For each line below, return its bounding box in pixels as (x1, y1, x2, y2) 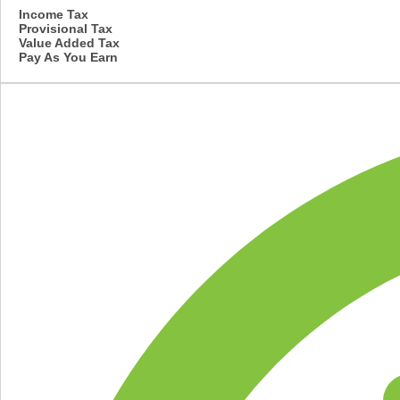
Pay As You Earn (19, 49, 118, 64)
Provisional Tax (19, 21, 112, 36)
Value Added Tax (19, 35, 120, 50)
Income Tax (19, 6, 88, 21)
